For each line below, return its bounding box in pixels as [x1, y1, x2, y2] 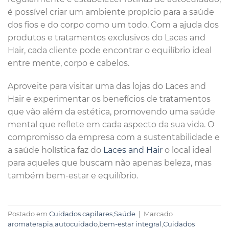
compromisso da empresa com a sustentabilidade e [8, 132, 220, 143]
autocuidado [55, 220, 98, 228]
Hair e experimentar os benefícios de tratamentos [8, 94, 211, 104]
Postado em [8, 210, 49, 218]
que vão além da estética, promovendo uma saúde [8, 107, 215, 117]
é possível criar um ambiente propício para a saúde [8, 7, 214, 17]
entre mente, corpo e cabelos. [8, 58, 129, 68]
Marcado [144, 210, 173, 218]
